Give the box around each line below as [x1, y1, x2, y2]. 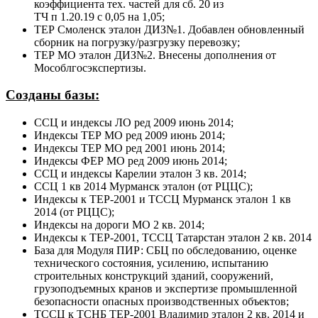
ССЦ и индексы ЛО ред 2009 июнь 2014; [34, 116, 234, 129]
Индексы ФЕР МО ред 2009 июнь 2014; [34, 155, 227, 168]
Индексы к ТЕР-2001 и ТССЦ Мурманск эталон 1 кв [34, 193, 291, 206]
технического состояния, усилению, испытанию [34, 257, 268, 270]
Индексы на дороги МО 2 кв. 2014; [34, 219, 204, 231]
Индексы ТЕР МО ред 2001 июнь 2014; [34, 142, 225, 155]
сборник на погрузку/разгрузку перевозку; [34, 35, 240, 48]
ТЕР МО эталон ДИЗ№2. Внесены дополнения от [34, 48, 276, 61]
